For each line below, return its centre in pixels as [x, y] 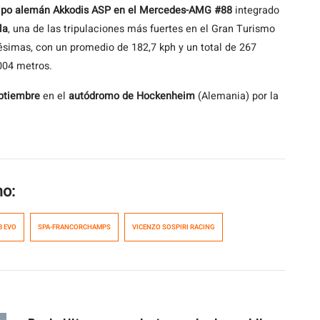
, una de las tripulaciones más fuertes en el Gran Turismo [141, 29]
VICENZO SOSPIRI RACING [174, 227]
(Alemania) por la [238, 96]
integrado [256, 10]
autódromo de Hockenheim [133, 96]
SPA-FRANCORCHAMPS [74, 227]
